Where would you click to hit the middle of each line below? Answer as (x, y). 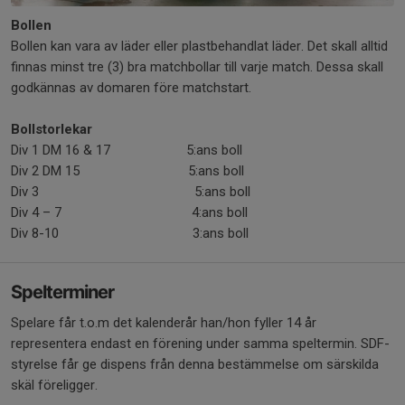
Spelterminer (62, 292)
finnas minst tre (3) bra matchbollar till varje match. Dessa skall (197, 66)
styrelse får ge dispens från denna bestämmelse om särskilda (195, 364)
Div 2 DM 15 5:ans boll (142, 170)
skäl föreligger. (54, 385)
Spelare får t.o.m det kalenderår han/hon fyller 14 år (164, 322)
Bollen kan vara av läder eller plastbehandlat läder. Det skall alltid (199, 46)
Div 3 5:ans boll (145, 191)
